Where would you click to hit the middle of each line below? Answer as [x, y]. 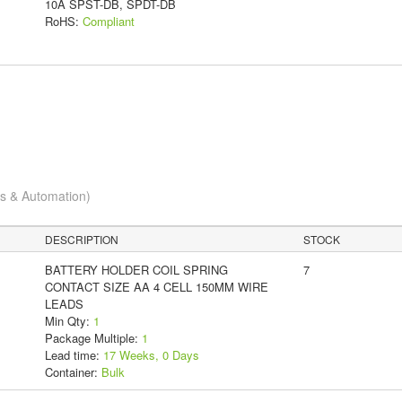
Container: [73, 371]
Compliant [108, 21]
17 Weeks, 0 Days [151, 354]
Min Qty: [69, 320]
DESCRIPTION [82, 239]
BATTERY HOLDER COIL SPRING [136, 269]
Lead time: [74, 354]
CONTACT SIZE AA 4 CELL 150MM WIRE [156, 286]
